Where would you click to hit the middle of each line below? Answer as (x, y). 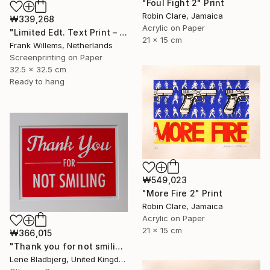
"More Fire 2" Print (183, 193)
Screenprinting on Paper (56, 57)
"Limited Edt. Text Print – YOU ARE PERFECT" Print (124, 32)
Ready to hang (37, 81)
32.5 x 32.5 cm (38, 69)
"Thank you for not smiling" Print (119, 246)
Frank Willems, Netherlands (61, 45)
